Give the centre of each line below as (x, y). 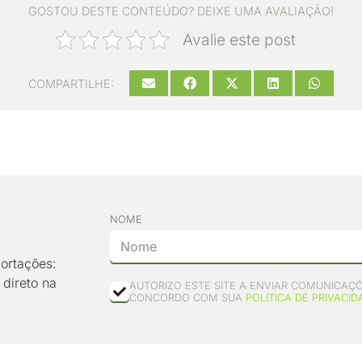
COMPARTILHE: (72, 83)
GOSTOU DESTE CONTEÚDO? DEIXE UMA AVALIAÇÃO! (181, 11)
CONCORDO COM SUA (187, 298)
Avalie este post (240, 40)
